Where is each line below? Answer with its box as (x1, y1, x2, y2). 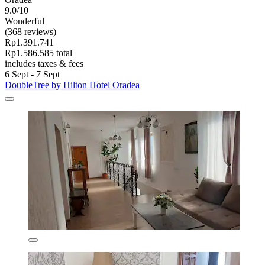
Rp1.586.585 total (5, 48, 72, 59)
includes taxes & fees (5, 59, 83, 69)
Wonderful (5, 16, 44, 27)
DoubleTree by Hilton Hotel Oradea (5, 80, 140, 91)
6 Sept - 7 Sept (5, 69, 60, 80)
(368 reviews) (5, 27, 56, 37)
